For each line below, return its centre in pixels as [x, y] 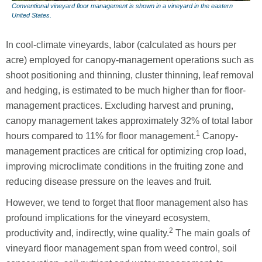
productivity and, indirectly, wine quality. [87, 233]
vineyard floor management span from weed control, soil [121, 248]
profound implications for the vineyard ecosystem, [108, 218]
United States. [32, 15]
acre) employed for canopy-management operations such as [130, 60]
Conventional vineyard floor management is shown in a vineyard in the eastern [122, 6]
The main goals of [211, 233]
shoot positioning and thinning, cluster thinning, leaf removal [130, 75]
